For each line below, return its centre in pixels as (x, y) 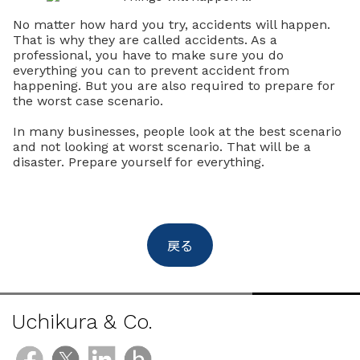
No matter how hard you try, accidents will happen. (172, 24)
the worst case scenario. (88, 100)
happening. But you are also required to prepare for (174, 85)
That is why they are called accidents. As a (145, 39)
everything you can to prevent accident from (151, 70)
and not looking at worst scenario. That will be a (162, 146)
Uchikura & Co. (82, 321)
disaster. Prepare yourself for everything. (139, 162)
